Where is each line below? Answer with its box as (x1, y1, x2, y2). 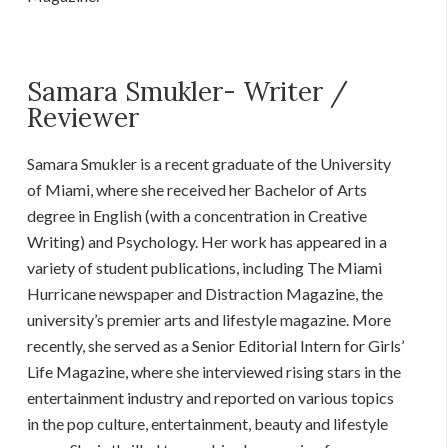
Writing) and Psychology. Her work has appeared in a (27, 231, 388, 251)
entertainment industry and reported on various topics (27, 387, 395, 407)
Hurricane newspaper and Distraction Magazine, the (27, 283, 384, 303)
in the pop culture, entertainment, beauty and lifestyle (27, 413, 389, 433)
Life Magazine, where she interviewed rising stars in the (27, 361, 402, 381)
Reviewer (27, 100, 140, 134)
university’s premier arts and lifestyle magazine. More (27, 309, 392, 329)
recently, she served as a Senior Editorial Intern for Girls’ (27, 335, 405, 355)
